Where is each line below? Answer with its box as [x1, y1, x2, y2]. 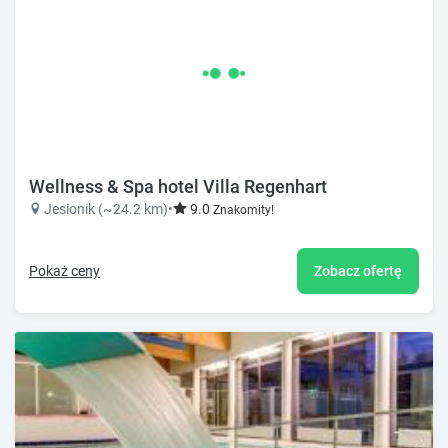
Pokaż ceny [29, 262, 100, 279]
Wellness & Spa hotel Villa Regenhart [29, 175, 327, 197]
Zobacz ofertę [314, 262, 402, 279]
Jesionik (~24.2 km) [44, 200, 168, 217]
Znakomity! [213, 202, 274, 217]
